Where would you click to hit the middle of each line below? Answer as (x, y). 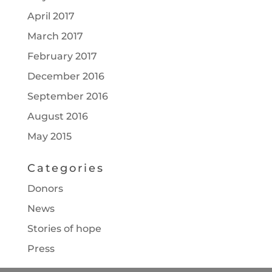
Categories (66, 168)
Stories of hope (64, 229)
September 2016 (67, 97)
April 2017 (51, 16)
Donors (45, 189)
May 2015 (49, 137)
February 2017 (62, 56)
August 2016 (57, 117)
